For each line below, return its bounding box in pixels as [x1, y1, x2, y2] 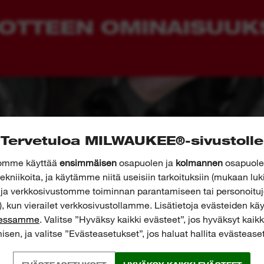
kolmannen [176, 157, 223, 169]
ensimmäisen [60, 157, 117, 169]
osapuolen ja [117, 157, 176, 169]
